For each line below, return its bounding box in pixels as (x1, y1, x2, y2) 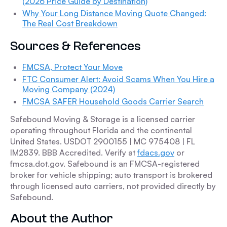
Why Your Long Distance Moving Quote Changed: (22, 8, 206, 18)
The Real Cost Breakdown (22, 18, 118, 28)
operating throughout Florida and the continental (10, 125, 192, 135)
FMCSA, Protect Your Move (22, 62, 123, 72)
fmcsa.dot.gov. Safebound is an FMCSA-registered (10, 159, 200, 169)
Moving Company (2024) (22, 84, 115, 94)
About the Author (10, 211, 113, 225)
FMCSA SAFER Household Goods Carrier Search (22, 96, 204, 106)
